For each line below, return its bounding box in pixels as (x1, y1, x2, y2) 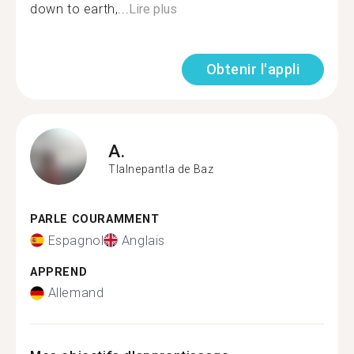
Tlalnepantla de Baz (108, 162, 214, 175)
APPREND (30, 265, 88, 279)
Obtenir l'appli (205, 61, 299, 77)
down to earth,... (30, 2, 130, 17)
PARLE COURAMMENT (30, 213, 160, 226)
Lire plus (129, 2, 178, 17)
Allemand (47, 285, 104, 300)
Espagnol (47, 232, 104, 248)
